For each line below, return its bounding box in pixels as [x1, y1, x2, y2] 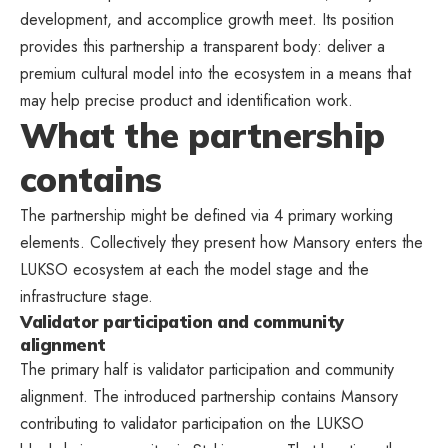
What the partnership [20, 113, 385, 157]
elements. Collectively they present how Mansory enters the [20, 230, 423, 254]
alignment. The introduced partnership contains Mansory [20, 384, 398, 408]
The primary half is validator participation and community [20, 357, 394, 381]
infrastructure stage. [20, 284, 153, 308]
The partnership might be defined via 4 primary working [20, 203, 393, 227]
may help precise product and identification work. [20, 88, 353, 112]
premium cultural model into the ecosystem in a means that [20, 61, 411, 85]
